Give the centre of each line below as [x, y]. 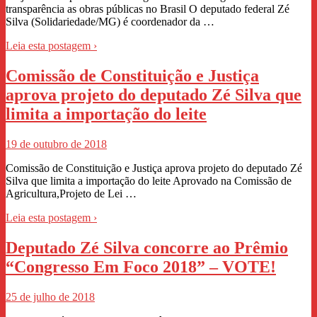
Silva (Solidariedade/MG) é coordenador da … [110, 22]
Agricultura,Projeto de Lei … [71, 193]
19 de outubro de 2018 [56, 144]
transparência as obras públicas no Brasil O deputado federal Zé [148, 9]
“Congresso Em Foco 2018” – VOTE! [141, 266]
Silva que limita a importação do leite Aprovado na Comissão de [149, 180]
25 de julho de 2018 [50, 296]
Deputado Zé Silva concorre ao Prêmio [147, 247]
